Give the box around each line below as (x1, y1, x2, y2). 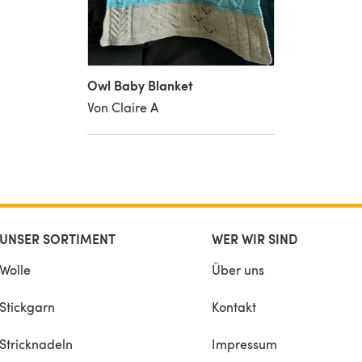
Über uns (212, 261, 264, 279)
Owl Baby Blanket (86, 76, 193, 95)
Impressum (212, 335, 277, 353)
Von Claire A (86, 99, 158, 116)
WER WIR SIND (212, 229, 297, 249)
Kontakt (212, 298, 256, 316)
